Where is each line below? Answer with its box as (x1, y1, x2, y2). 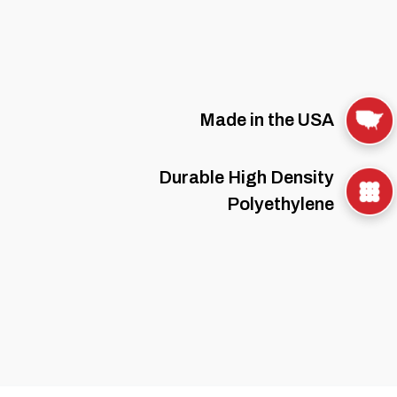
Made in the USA (199, 110, 334, 130)
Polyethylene (227, 194, 334, 214)
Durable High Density (159, 167, 334, 188)
